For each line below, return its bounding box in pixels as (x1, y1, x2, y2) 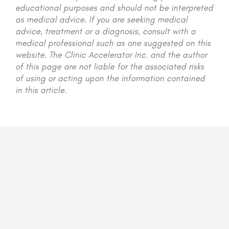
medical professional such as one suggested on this (15, 37, 211, 48)
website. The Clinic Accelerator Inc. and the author (15, 49, 207, 60)
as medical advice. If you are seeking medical (15, 14, 188, 25)
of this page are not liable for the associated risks (15, 61, 204, 72)
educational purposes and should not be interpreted (15, 2, 213, 13)
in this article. (15, 84, 66, 95)
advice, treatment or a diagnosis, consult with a (15, 26, 196, 36)
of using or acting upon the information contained (15, 73, 205, 83)
